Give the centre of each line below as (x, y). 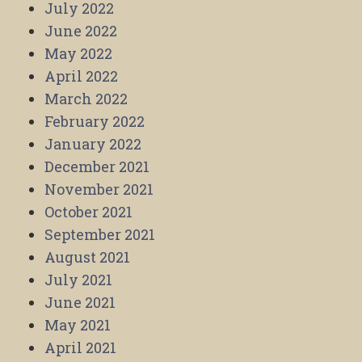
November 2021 (99, 189)
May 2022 (78, 53)
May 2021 (78, 324)
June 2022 (81, 30)
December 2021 (97, 166)
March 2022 (86, 98)
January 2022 (93, 143)
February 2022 (95, 121)
